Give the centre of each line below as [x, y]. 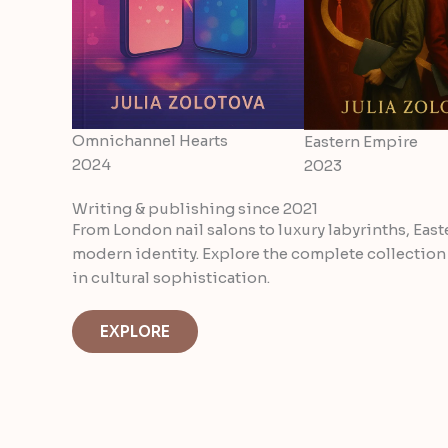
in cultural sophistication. [171, 277]
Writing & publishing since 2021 [195, 208]
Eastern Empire [361, 141]
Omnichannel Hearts [150, 141]
